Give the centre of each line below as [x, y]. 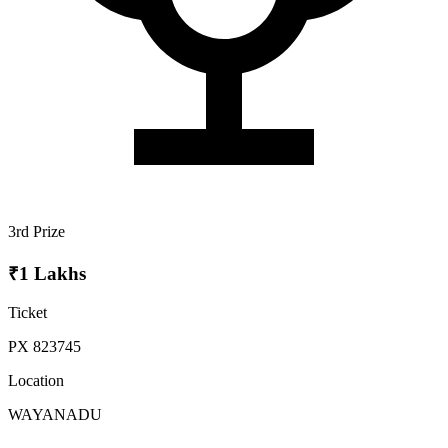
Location [36, 380]
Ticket [27, 312]
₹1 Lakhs [47, 273]
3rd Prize [36, 232]
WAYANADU [55, 414]
